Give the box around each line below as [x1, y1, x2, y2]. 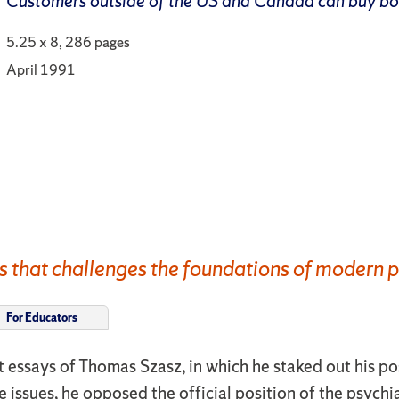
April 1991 [6, 59, 77, 79]
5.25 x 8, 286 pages [6, 31, 131, 52]
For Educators [6, 309, 77, 325]
